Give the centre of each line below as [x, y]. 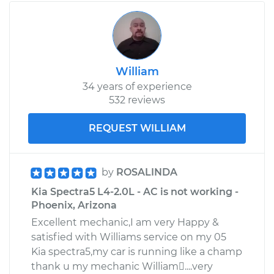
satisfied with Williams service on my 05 [129, 237]
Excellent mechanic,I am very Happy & [125, 222]
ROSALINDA [147, 172]
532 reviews [137, 100]
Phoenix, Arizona [74, 205]
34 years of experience [137, 86]
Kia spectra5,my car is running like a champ [137, 251]
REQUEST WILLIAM [137, 128]
